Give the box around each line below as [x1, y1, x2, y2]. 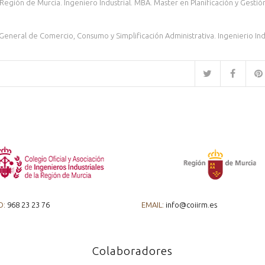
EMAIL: [141, 200, 164, 209]
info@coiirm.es [164, 200, 217, 209]
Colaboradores [92, 244, 173, 257]
